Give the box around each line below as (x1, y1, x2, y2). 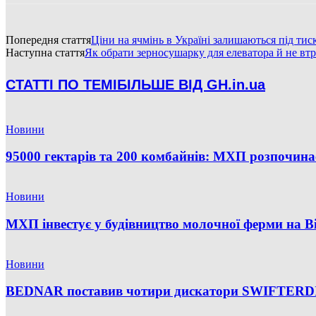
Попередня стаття (6, 33, 91, 46)
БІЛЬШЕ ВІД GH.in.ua (117, 77, 265, 93)
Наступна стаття (6, 46, 85, 59)
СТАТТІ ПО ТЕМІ (6, 77, 117, 93)
